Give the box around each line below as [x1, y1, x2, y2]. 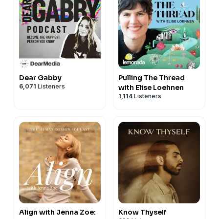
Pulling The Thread [118, 73, 185, 82]
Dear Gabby [19, 73, 62, 82]
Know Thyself [118, 207, 167, 217]
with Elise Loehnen [118, 83, 184, 92]
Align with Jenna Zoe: [19, 207, 96, 217]
